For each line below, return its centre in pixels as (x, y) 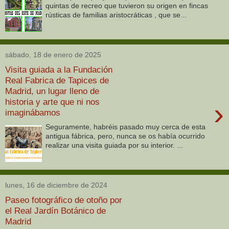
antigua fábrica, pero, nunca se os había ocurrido (125, 136)
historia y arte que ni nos (52, 101)
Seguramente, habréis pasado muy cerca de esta (126, 127)
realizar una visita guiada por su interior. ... (114, 145)
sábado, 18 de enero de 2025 (53, 55)
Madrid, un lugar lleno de (52, 91)
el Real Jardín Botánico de (55, 210)
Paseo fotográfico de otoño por (64, 200)
